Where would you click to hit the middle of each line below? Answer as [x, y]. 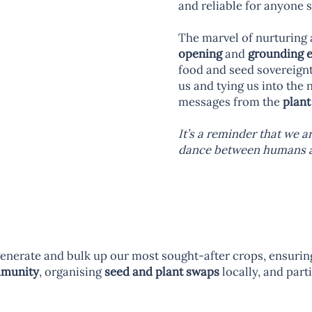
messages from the [230, 101]
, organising [71, 271]
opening [200, 53]
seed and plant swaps [162, 271]
